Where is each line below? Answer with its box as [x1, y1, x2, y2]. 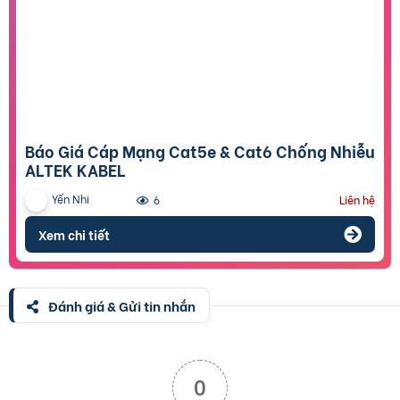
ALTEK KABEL [25, 157, 126, 182]
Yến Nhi [52, 191, 89, 207]
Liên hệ [339, 192, 375, 208]
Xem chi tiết [38, 225, 110, 245]
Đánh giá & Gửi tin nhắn [46, 296, 196, 316]
